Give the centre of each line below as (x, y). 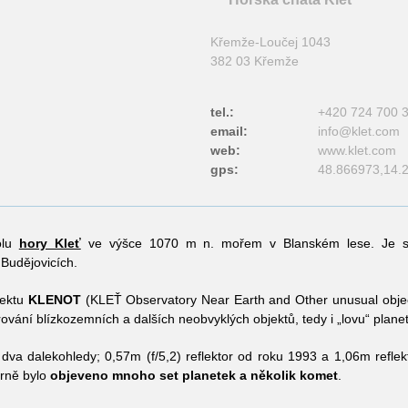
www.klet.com (357, 150)
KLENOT (54, 300)
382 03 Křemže (255, 61)
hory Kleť (50, 243)
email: (229, 131)
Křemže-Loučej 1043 (270, 42)
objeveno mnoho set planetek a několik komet (194, 375)
